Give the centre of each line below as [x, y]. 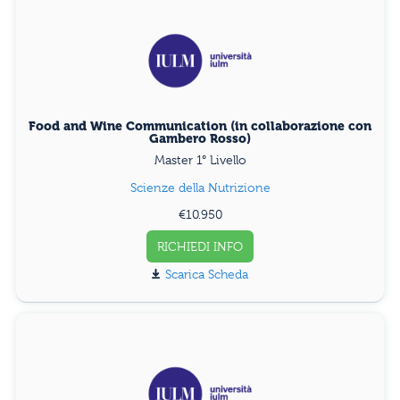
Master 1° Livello [200, 159]
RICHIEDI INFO [200, 246]
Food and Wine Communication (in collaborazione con [200, 125]
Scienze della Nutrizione [200, 187]
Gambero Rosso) [200, 138]
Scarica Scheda [207, 274]
